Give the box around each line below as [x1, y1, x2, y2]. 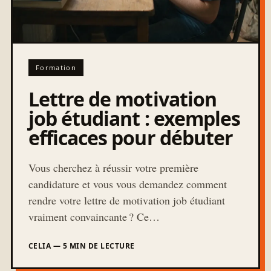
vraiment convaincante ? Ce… [28, 209, 160, 224]
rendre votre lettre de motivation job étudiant [28, 192, 225, 207]
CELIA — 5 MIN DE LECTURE [28, 240, 135, 251]
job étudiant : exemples [28, 105, 240, 131]
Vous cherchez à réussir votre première [28, 160, 198, 175]
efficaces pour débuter [28, 124, 233, 151]
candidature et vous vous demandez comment [28, 176, 227, 191]
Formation [36, 62, 76, 72]
